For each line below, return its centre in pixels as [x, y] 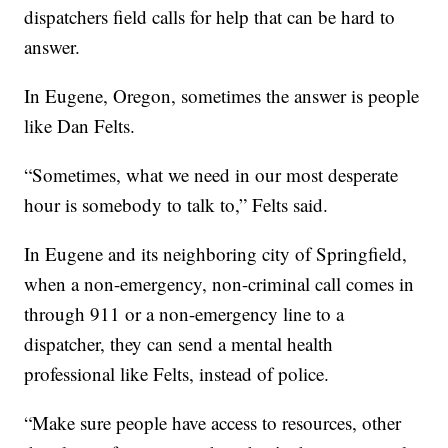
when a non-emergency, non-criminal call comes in [219, 284]
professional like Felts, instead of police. [177, 374]
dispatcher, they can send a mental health [179, 344]
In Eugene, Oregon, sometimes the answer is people [222, 96]
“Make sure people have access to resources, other [213, 423]
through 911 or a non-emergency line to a [184, 314]
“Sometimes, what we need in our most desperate [211, 175]
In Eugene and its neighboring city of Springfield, [216, 254]
